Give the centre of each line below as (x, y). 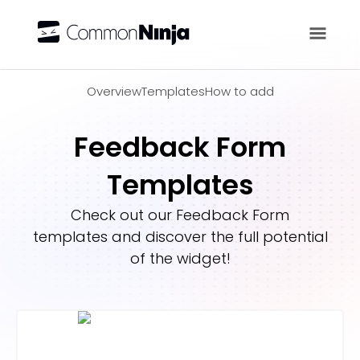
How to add (239, 91)
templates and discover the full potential (180, 237)
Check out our (123, 215)
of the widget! (180, 258)
